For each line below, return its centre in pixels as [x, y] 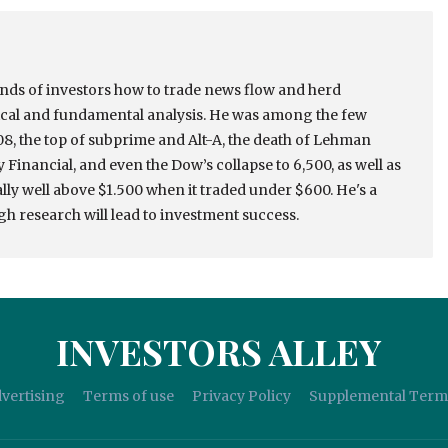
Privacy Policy [241, 396]
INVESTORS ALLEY [219, 351]
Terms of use [128, 396]
